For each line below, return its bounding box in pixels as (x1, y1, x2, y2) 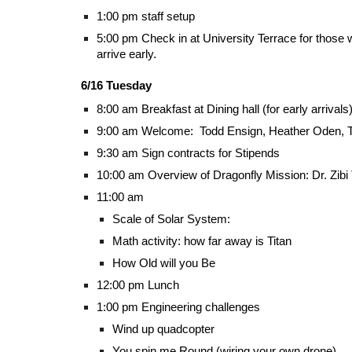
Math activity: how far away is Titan (112, 235, 291, 247)
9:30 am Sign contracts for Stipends (96, 147, 280, 159)
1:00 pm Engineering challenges (96, 301, 263, 313)
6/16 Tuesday (80, 79, 152, 92)
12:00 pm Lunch (96, 279, 179, 291)
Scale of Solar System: (112, 213, 233, 225)
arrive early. (96, 48, 156, 60)
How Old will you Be (112, 257, 215, 269)
